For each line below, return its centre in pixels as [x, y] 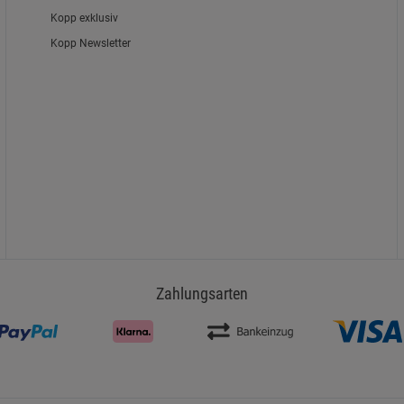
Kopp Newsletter [91, 44]
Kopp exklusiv [85, 18]
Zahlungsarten [202, 294]
